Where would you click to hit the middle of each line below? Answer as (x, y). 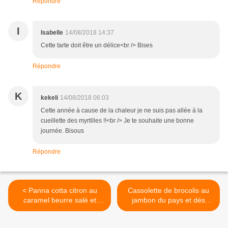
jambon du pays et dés (168, 200)
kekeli (49, 98)
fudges (60, 210)
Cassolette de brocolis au (168, 191)
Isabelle (52, 33)
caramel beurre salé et (60, 200)
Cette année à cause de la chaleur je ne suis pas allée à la (122, 111)
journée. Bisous (62, 131)
